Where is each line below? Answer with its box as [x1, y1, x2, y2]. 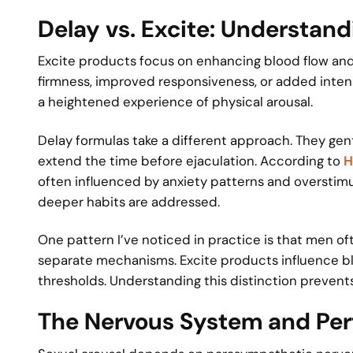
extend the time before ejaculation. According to [38, 151, 344, 169]
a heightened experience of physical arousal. [38, 93, 313, 111]
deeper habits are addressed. [38, 192, 220, 210]
